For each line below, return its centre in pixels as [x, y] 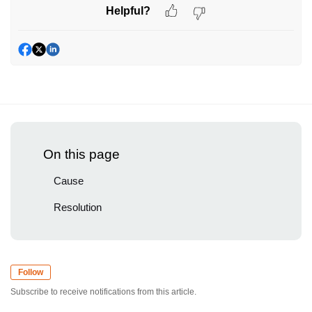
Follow [31, 273]
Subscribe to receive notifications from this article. [103, 292]
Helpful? [128, 10]
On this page [81, 155]
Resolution [78, 208]
